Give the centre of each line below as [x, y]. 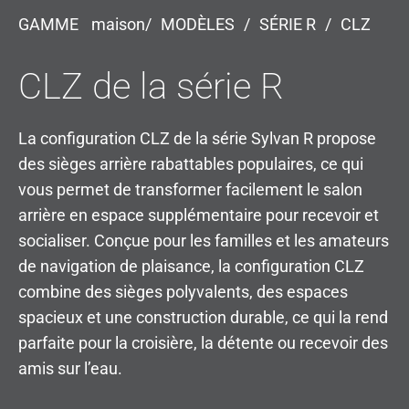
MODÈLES [198, 24]
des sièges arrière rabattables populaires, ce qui [191, 163]
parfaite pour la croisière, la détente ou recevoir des [203, 342]
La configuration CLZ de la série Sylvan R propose [197, 138]
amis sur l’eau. [70, 368]
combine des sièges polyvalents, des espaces [183, 291]
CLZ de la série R [151, 86]
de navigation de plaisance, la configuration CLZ [191, 266]
